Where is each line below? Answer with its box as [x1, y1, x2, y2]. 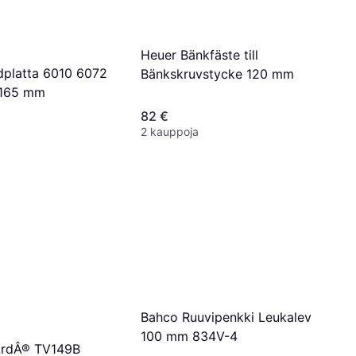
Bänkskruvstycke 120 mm [141, 65, 294, 82]
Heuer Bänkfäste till [141, 46, 258, 63]
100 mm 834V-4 [141, 328, 238, 345]
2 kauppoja [141, 124, 199, 138]
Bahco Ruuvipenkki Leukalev [141, 309, 311, 326]
